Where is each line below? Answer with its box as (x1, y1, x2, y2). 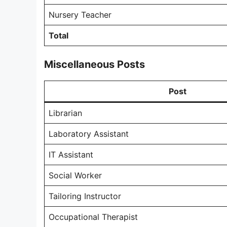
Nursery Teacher (49, 10, 111, 20)
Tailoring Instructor (49, 191, 121, 201)
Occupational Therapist (49, 212, 138, 222)
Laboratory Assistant (49, 129, 129, 139)
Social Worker (49, 170, 102, 180)
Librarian (49, 108, 82, 118)
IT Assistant (49, 149, 93, 160)
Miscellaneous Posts (44, 58, 145, 70)
